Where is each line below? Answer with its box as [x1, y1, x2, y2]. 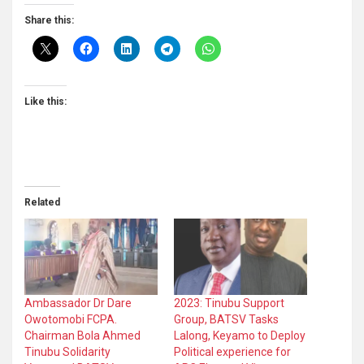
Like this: [24, 96, 67, 108]
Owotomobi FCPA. [24, 313, 117, 327]
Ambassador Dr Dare [24, 297, 132, 310]
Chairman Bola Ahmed [24, 329, 141, 343]
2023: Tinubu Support [174, 297, 284, 310]
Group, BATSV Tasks [174, 313, 279, 327]
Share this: [24, 15, 74, 27]
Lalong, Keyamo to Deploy [174, 329, 305, 343]
